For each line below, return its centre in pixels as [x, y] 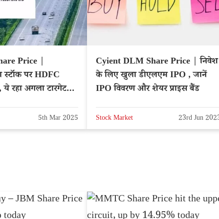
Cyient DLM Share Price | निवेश [157, 62]
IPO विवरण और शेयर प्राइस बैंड [148, 89]
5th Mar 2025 [58, 119]
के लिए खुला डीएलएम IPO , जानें [151, 76]
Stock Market [114, 119]
